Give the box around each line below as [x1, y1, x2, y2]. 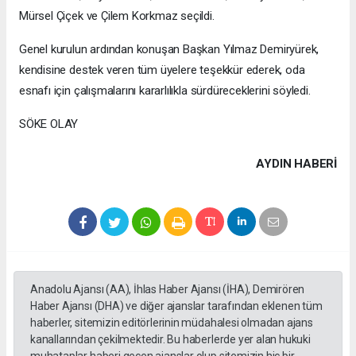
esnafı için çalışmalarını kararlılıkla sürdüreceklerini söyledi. [19, 83, 311, 98]
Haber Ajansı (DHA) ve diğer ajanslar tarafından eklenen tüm [30, 299, 323, 312]
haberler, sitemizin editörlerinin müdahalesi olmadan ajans [30, 315, 313, 329]
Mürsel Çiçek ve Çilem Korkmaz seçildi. [19, 8, 215, 23]
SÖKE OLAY [19, 116, 79, 131]
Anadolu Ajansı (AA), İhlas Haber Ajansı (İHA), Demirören [30, 282, 305, 296]
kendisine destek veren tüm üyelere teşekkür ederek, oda [19, 62, 305, 77]
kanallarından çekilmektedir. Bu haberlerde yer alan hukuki [30, 332, 311, 346]
